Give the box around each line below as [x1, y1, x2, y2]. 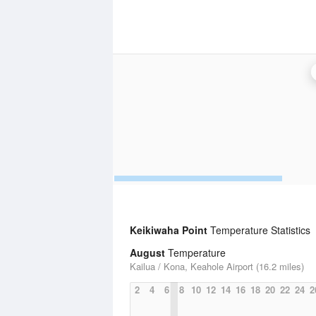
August [130, 245, 165, 260]
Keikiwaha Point [130, 223, 207, 237]
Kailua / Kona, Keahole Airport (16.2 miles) [130, 260, 304, 273]
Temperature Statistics [207, 223, 310, 237]
